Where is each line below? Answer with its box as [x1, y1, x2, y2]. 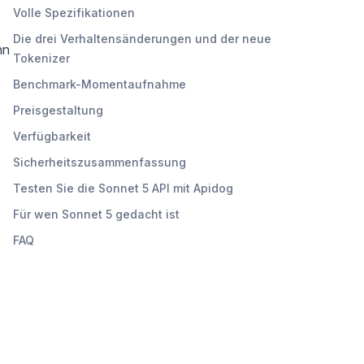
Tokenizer [13, 50, 70, 65]
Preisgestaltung [13, 102, 103, 117]
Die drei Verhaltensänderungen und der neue [13, 31, 271, 45]
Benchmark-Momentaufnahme [13, 76, 186, 91]
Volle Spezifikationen [13, 5, 135, 19]
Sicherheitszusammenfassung [13, 154, 186, 169]
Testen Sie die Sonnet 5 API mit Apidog [13, 180, 233, 195]
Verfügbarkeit [13, 128, 91, 143]
